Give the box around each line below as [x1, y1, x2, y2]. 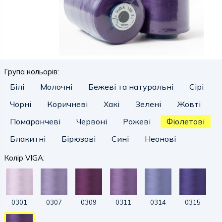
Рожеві [123, 116, 151, 126]
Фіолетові [166, 116, 205, 126]
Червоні [76, 116, 107, 126]
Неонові [145, 134, 176, 144]
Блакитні [10, 134, 46, 144]
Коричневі [47, 99, 88, 109]
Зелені [135, 99, 161, 109]
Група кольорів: [4, 67, 59, 76]
